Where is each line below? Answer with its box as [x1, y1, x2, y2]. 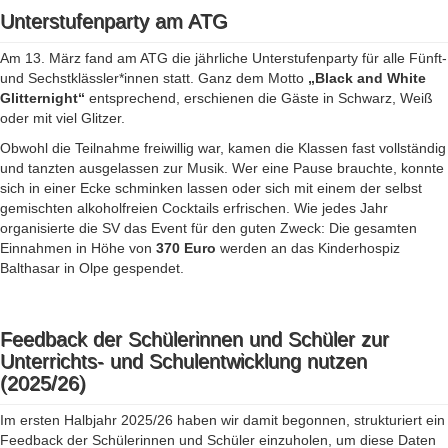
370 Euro [156, 240, 216, 256]
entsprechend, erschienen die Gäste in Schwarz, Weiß [85, 90, 433, 106]
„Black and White [308, 70, 426, 86]
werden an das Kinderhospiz [216, 240, 400, 256]
